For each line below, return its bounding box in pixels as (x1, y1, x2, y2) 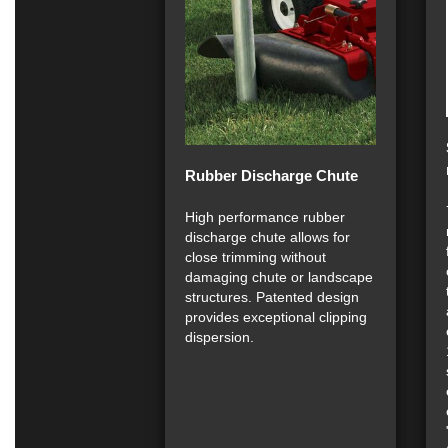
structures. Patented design (185, 288, 359, 305)
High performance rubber (185, 208, 345, 225)
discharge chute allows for (185, 228, 350, 245)
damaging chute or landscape (185, 268, 373, 285)
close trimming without (185, 248, 326, 265)
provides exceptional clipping (185, 308, 367, 325)
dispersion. (185, 328, 254, 345)
